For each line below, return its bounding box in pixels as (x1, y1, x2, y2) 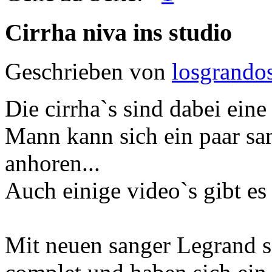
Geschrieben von (5, 58, 172, 85)
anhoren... (5, 150, 100, 177)
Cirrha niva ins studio (5, 18, 232, 46)
